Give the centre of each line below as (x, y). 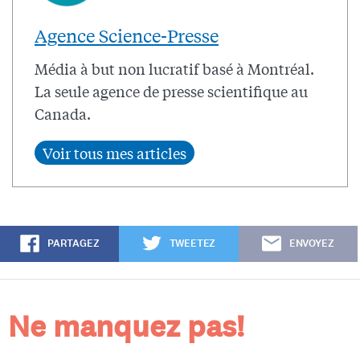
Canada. (63, 114)
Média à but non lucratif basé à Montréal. (174, 69)
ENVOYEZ (311, 244)
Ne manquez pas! (126, 327)
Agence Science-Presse (127, 36)
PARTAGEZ (73, 244)
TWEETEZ (192, 244)
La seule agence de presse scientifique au (171, 91)
